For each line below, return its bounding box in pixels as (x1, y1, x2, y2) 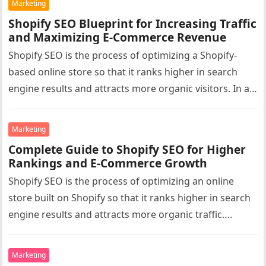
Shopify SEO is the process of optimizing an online (8, 175, 235, 188)
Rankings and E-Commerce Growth (8, 155, 208, 171)
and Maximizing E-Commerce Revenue (8, 29, 227, 45)
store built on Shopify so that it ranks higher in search (8, 191, 251, 204)
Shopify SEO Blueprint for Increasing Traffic (8, 15, 257, 31)
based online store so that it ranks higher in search (8, 65, 238, 78)
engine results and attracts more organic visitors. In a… (8, 82, 258, 95)
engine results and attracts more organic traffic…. (8, 208, 233, 221)
